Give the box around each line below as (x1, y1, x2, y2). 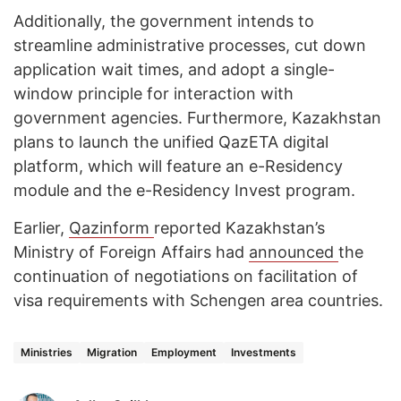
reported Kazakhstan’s (154, 218, 325, 238)
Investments (231, 346, 296, 360)
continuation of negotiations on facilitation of (13, 267, 358, 286)
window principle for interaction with (13, 84, 294, 104)
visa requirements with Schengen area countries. (13, 291, 388, 311)
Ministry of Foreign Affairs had (13, 243, 249, 262)
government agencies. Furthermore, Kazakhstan (13, 108, 381, 128)
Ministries (21, 346, 73, 360)
